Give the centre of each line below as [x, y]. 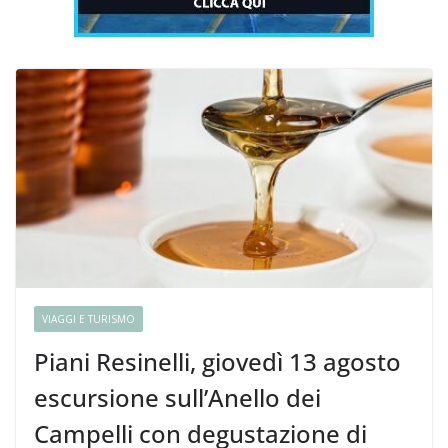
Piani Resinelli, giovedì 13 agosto [217, 361]
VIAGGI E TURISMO [88, 318]
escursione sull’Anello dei [177, 397]
